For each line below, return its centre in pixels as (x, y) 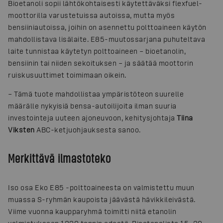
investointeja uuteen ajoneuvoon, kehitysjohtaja (92, 118)
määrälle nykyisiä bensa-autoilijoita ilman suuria (92, 106)
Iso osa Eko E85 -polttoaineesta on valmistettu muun (101, 187)
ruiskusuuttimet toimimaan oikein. (67, 75)
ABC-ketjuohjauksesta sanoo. (88, 130)
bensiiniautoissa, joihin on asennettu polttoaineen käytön (107, 27)
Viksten (21, 130)
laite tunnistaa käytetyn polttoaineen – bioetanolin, (97, 51)
